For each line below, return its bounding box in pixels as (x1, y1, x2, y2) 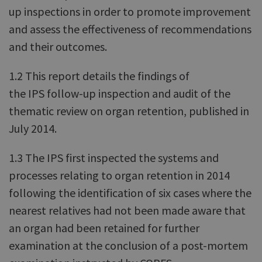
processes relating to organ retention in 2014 (9, 168, 230, 182)
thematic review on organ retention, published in (9, 104, 249, 118)
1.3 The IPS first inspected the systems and (9, 150, 219, 165)
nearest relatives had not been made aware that (9, 203, 246, 218)
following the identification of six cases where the (9, 185, 251, 200)
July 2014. (9, 121, 57, 136)
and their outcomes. (9, 39, 107, 54)
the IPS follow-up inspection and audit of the (9, 86, 230, 101)
